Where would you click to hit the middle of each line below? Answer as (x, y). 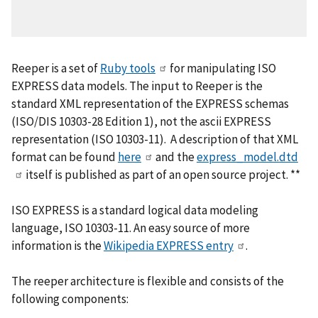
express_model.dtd (247, 157)
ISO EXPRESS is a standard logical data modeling (135, 210)
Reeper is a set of (56, 68)
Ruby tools (128, 68)
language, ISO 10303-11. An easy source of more (131, 227)
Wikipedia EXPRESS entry (169, 245)
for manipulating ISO (222, 68)
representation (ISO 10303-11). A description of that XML (155, 139)
